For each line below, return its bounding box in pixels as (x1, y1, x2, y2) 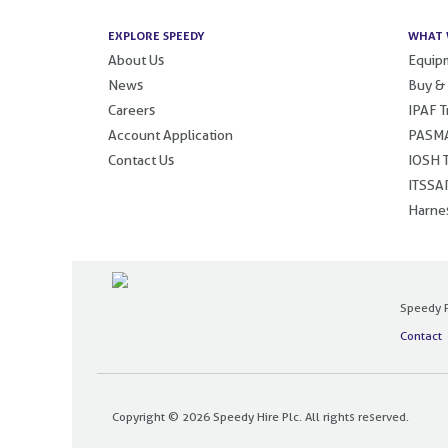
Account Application (108, 126, 233, 143)
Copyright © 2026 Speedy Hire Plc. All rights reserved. (112, 408, 409, 424)
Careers (108, 101, 155, 118)
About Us (108, 51, 164, 68)
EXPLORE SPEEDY (108, 27, 205, 43)
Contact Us (108, 151, 174, 168)
